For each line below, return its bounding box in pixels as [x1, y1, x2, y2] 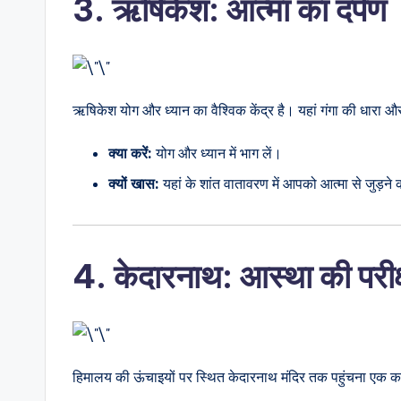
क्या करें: [108, 143, 152, 162]
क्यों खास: [108, 175, 159, 193]
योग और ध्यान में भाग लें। [152, 143, 282, 162]
